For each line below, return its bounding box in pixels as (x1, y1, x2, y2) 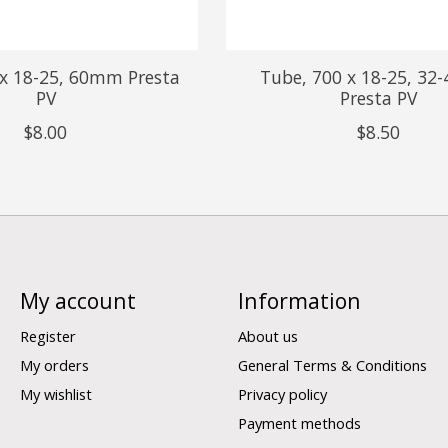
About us (237, 326, 298, 346)
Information (237, 285, 361, 315)
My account (19, 285, 136, 315)
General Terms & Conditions (237, 355, 427, 376)
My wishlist (19, 384, 92, 405)
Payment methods (237, 413, 361, 434)
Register (19, 326, 76, 346)
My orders (19, 355, 89, 376)
